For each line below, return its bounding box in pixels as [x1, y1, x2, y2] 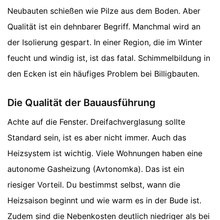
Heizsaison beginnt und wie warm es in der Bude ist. [7, 195, 201, 206]
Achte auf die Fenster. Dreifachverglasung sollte [7, 117, 185, 127]
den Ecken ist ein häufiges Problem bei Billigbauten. [7, 69, 199, 79]
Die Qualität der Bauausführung [7, 97, 156, 109]
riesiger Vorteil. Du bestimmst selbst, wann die [7, 180, 180, 190]
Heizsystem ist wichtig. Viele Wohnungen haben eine [7, 148, 202, 159]
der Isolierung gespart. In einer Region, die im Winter [7, 37, 202, 48]
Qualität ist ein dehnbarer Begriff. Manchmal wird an [7, 22, 200, 32]
